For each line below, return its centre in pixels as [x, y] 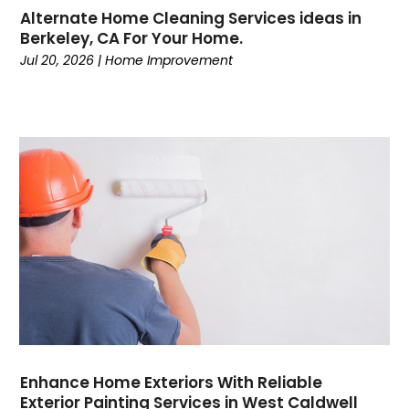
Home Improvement [169, 60]
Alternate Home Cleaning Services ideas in [191, 18]
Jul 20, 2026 [58, 60]
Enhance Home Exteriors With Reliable [172, 382]
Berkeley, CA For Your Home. [132, 38]
